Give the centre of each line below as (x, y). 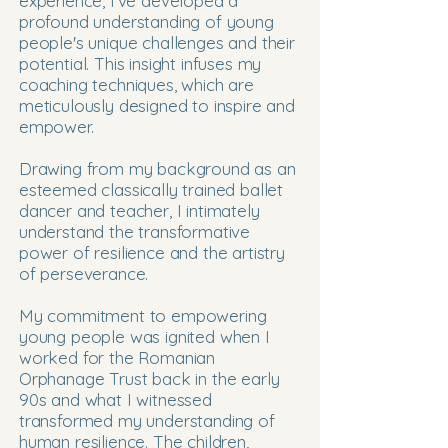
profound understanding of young (146, 21)
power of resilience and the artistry (152, 252)
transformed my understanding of (147, 420)
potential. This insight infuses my (140, 63)
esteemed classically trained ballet (151, 189)
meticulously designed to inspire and (157, 105)
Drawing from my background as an (157, 168)
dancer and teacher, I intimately (139, 210)
